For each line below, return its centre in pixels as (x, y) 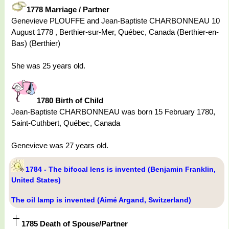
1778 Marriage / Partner (68, 10)
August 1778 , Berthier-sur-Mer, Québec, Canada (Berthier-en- (115, 32)
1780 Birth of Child (70, 101)
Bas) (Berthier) (36, 43)
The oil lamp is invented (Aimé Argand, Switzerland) (101, 200)
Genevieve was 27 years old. (60, 146)
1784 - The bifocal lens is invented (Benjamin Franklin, (121, 169)
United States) (36, 180)
